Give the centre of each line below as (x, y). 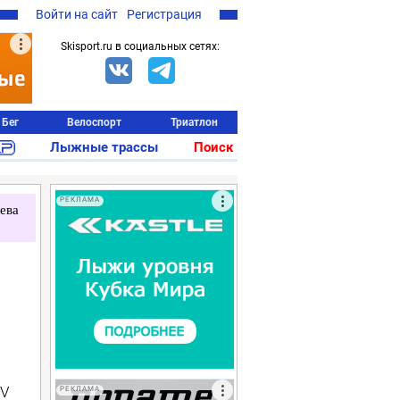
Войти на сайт (77, 14)
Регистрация (164, 14)
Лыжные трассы (104, 147)
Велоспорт (95, 122)
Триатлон (194, 122)
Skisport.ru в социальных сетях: (140, 46)
